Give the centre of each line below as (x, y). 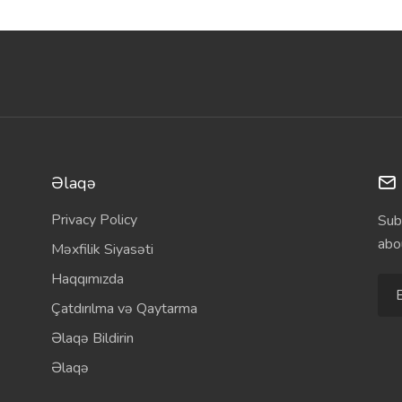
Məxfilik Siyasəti (103, 249)
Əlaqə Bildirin (93, 338)
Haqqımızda (88, 279)
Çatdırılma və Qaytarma (125, 309)
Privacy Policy (95, 220)
